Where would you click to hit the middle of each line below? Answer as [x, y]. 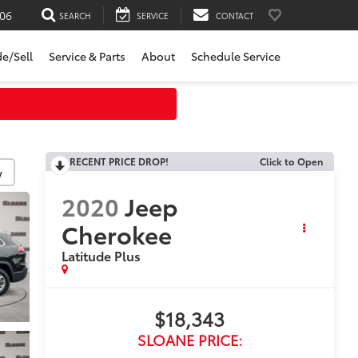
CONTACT [235, 15]
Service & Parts [87, 56]
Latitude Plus [101, 256]
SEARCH [75, 15]
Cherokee [116, 234]
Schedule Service [236, 56]
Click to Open [291, 161]
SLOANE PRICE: [189, 340]
